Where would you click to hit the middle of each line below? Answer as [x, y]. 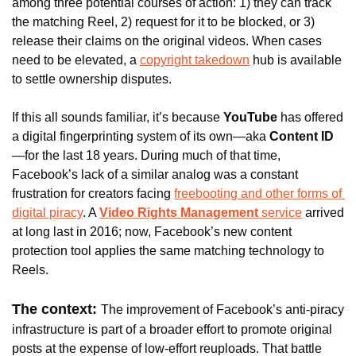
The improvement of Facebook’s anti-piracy [222, 310]
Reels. [30, 270]
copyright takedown [195, 60]
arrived [323, 213]
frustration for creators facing [93, 194]
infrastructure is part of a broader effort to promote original [172, 330]
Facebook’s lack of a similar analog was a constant [155, 175]
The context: [56, 310]
